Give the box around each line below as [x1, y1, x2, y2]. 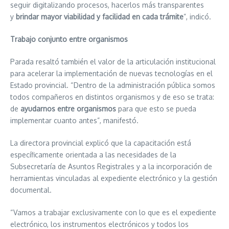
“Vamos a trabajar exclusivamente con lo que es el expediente [10, 208, 216, 217]
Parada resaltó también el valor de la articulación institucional [10, 57, 216, 66]
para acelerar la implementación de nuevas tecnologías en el [10, 69, 213, 78]
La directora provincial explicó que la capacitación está [10, 139, 191, 147]
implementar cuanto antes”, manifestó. [10, 116, 139, 125]
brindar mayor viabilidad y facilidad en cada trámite [16, 12, 184, 21]
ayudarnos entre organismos [20, 104, 116, 113]
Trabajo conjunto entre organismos [10, 35, 128, 43]
